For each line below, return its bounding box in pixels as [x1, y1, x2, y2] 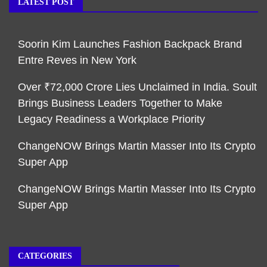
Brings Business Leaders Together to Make [18, 97, 222, 110]
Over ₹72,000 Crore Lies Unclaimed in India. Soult [18, 81, 257, 94]
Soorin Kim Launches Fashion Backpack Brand [18, 38, 242, 51]
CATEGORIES [18, 252, 72, 261]
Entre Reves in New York [18, 54, 136, 67]
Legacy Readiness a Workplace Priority [18, 113, 205, 126]
